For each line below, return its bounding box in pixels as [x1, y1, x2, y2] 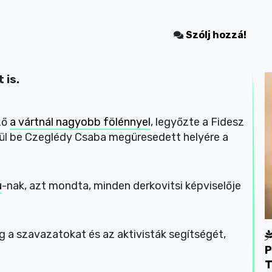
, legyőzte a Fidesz [151, 115, 244, 129]
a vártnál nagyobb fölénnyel [10, 115, 151, 129]
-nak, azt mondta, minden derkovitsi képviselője [2, 179, 241, 192]
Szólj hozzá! [185, 29, 246, 41]
